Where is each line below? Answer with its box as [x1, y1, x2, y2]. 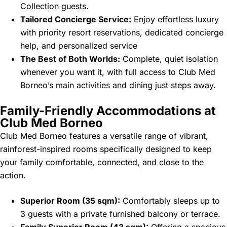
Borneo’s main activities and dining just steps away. [20, 80, 216, 91]
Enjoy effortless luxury [131, 14, 219, 25]
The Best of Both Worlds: [20, 54, 120, 64]
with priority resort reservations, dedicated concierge [20, 27, 223, 38]
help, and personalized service [20, 41, 137, 51]
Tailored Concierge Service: [20, 14, 131, 25]
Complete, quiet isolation [120, 54, 218, 64]
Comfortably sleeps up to [120, 196, 220, 206]
